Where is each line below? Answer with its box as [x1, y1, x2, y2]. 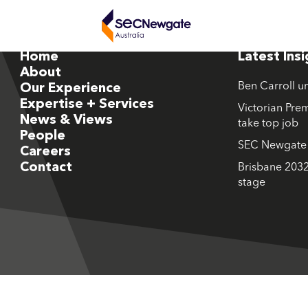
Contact [19, 161, 72, 175]
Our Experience [19, 82, 121, 96]
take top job [237, 118, 298, 129]
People [19, 129, 65, 143]
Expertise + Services [19, 98, 154, 111]
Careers [19, 145, 71, 159]
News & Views [19, 113, 113, 127]
